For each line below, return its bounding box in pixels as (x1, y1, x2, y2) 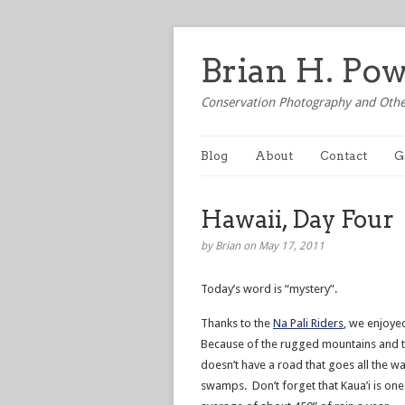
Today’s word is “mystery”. (201, 282, 337, 296)
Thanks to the (201, 316, 273, 330)
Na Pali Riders (273, 316, 344, 330)
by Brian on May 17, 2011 (201, 240, 325, 252)
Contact (320, 149, 367, 163)
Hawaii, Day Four (201, 205, 394, 233)
